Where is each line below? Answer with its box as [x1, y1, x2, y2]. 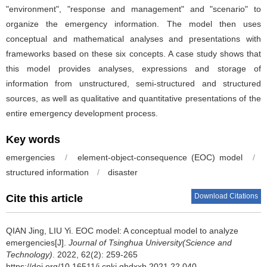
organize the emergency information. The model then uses [6, 19, 261, 29]
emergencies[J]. [6, 238, 69, 248]
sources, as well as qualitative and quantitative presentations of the [6, 94, 261, 104]
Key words [6, 133, 60, 146]
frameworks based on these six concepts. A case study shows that [6, 49, 261, 59]
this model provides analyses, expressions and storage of [6, 64, 261, 74]
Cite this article [6, 193, 83, 205]
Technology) [6, 250, 52, 260]
